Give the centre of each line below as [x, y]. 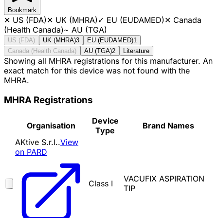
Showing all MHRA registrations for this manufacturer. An [108, 61]
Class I [101, 184]
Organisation [51, 126]
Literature [136, 51]
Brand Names [168, 126]
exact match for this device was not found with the [97, 70]
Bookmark [22, 10]
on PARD [31, 152]
